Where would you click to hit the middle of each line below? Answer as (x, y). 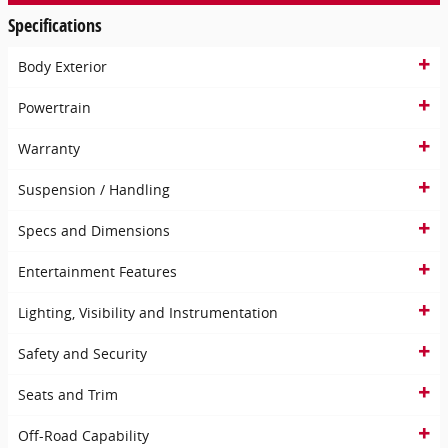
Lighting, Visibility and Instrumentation (148, 313)
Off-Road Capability (83, 436)
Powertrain (54, 108)
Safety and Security (82, 354)
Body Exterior (62, 67)
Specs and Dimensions (94, 231)
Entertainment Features (97, 272)
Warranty (49, 149)
